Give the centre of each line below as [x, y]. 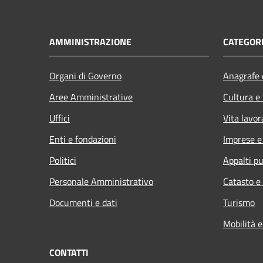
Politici [63, 160]
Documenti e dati [83, 202]
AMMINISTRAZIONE [90, 41]
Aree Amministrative [91, 97]
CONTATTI [69, 252]
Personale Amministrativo [101, 181]
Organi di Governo [85, 75]
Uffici [60, 118]
